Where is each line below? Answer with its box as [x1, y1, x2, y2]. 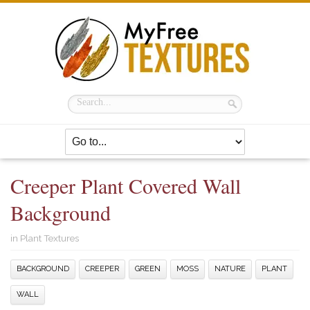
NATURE [215, 264, 246, 273]
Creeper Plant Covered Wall [10, 172, 241, 199]
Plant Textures [20, 232, 79, 244]
